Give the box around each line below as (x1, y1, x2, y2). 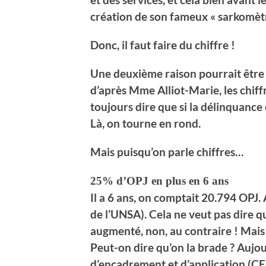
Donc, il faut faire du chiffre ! (90, 37, 235, 52)
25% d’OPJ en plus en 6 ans (90, 174, 229, 187)
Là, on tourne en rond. (90, 116, 201, 130)
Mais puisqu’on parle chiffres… (90, 144, 243, 159)
